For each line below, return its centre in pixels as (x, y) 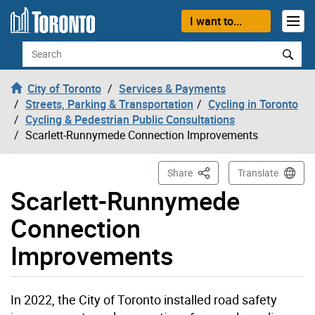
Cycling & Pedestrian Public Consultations (130, 119)
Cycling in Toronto (253, 104)
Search (39, 48)
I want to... (216, 21)
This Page (218, 172)
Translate (258, 172)
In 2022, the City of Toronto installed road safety (144, 299)
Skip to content (48, 18)
